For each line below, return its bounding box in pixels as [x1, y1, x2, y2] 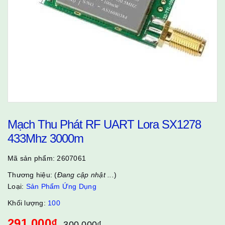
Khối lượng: [8, 199, 48, 207]
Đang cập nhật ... [57, 171, 114, 179]
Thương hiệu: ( [8, 171, 57, 179]
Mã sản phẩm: [8, 154, 57, 162]
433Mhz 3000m [8, 132, 83, 145]
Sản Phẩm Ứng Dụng [26, 182, 96, 190]
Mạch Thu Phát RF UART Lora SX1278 [8, 118, 201, 131]
